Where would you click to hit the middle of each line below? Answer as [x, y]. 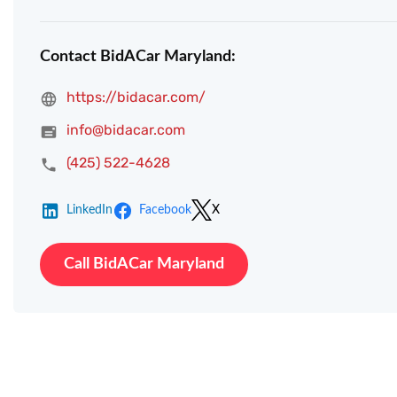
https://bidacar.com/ [136, 97]
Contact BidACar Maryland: [138, 57]
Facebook [165, 210]
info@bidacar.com [126, 130]
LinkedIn [90, 210]
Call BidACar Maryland [144, 265]
